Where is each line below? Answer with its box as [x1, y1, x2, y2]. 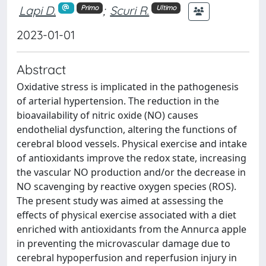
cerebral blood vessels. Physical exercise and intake [17, 137, 247, 150]
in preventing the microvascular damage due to [17, 237, 230, 250]
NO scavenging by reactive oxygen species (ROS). [17, 180, 236, 193]
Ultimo [156, 4, 176, 12]
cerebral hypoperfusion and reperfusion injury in [17, 251, 237, 264]
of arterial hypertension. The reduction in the [17, 94, 219, 107]
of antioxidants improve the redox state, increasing [17, 151, 246, 164]
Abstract [17, 61, 66, 77]
